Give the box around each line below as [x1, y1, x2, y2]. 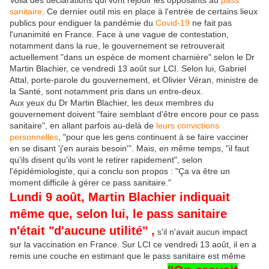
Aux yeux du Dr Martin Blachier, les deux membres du [10, 98, 214, 108]
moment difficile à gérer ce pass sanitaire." [10, 178, 171, 188]
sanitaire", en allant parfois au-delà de [10, 121, 154, 131]
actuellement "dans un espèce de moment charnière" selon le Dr [10, 52, 255, 62]
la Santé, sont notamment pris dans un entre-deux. [10, 86, 203, 97]
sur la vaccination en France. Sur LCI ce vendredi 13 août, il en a [10, 240, 256, 250]
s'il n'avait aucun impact [155, 227, 247, 237]
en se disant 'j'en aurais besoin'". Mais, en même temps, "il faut [10, 144, 249, 154]
